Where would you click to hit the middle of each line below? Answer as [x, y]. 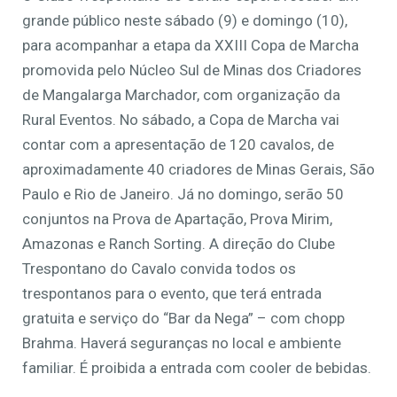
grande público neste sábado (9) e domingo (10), [185, 21]
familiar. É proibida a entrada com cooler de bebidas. [198, 368]
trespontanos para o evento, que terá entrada [172, 294]
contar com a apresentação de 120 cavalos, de [178, 145]
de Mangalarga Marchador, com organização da [181, 95]
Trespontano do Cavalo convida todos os [159, 269]
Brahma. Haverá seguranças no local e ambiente [182, 343]
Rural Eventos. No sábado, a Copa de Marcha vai [181, 120]
